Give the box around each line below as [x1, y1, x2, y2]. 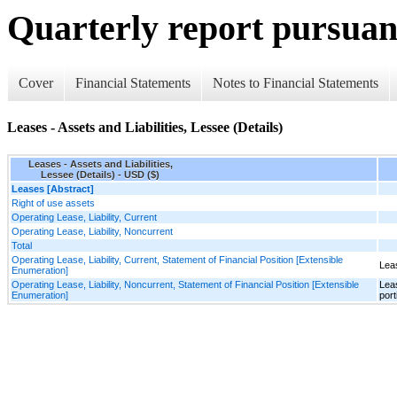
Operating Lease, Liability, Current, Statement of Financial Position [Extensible [12, 254, 343, 266]
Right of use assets [12, 198, 95, 209]
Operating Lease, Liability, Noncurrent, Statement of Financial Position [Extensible [12, 279, 359, 291]
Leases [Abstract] [12, 183, 94, 195]
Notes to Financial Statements [213, 74, 378, 90]
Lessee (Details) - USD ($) [41, 169, 160, 181]
